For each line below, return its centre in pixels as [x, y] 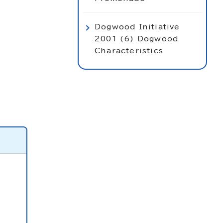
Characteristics [129, 51]
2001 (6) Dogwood [137, 39]
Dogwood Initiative [137, 27]
